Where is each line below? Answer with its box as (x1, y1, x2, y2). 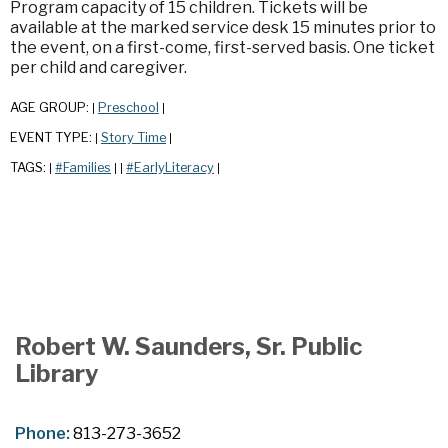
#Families (55, 159, 111, 175)
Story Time (101, 129, 166, 145)
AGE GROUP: (10, 99, 92, 115)
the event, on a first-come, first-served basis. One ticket (10, 37, 435, 57)
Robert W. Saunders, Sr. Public (15, 331, 362, 361)
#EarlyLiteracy (126, 159, 214, 175)
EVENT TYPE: (10, 129, 95, 145)
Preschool (98, 99, 159, 115)
